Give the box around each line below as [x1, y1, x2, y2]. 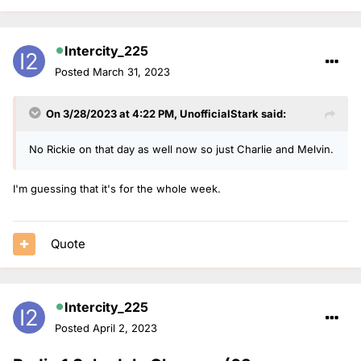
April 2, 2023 [93, 321, 157, 334]
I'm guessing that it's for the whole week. [13, 181, 221, 195]
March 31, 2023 [93, 64, 170, 78]
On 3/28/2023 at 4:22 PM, [46, 106, 180, 120]
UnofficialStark [180, 106, 259, 120]
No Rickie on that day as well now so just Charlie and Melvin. [29, 142, 334, 156]
